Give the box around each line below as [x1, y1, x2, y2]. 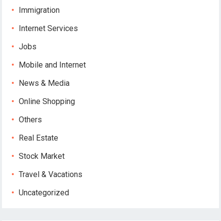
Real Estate [19, 133, 59, 143]
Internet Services [19, 24, 78, 33]
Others [19, 115, 42, 124]
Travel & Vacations [19, 170, 83, 179]
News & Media [19, 78, 70, 88]
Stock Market [19, 151, 65, 161]
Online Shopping [19, 97, 75, 106]
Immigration [19, 5, 60, 15]
